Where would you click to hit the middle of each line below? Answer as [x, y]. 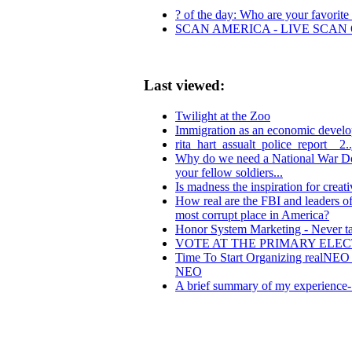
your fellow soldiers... [229, 173]
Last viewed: [184, 86]
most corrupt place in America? [252, 215]
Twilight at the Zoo [223, 116]
